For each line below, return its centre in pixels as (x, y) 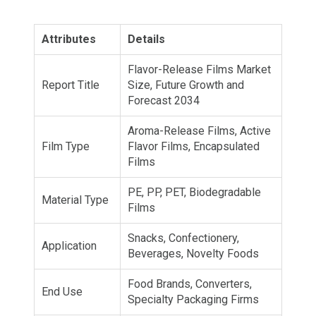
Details (146, 39)
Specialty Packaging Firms (193, 299)
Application (69, 245)
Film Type (66, 146)
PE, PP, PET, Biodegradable (194, 192)
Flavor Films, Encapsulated (194, 146)
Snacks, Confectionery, (183, 238)
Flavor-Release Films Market (199, 69)
